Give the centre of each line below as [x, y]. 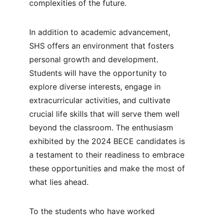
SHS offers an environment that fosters [103, 46]
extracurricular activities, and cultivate [101, 100]
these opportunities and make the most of [108, 168]
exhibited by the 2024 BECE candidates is [108, 141]
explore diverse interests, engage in [96, 87]
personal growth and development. [95, 59]
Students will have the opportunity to [99, 73]
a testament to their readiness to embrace [108, 155]
